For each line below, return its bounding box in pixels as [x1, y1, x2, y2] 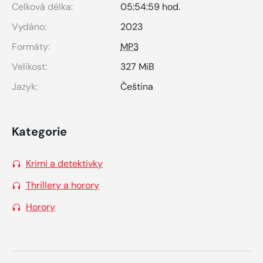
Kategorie [12, 123, 67, 139]
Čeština [120, 80, 153, 93]
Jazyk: [12, 80, 38, 93]
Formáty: [12, 40, 50, 53]
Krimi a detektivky [26, 157, 103, 170]
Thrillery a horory [26, 178, 99, 191]
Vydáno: [12, 20, 46, 33]
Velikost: [12, 60, 47, 73]
